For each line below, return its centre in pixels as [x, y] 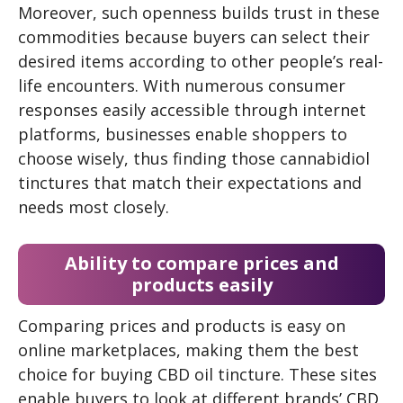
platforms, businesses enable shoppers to [183, 134]
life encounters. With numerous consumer [182, 86]
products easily [201, 285]
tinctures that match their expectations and [190, 183]
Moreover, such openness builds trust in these [199, 13]
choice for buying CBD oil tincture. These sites [197, 375]
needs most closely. [94, 207]
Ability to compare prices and [201, 264]
